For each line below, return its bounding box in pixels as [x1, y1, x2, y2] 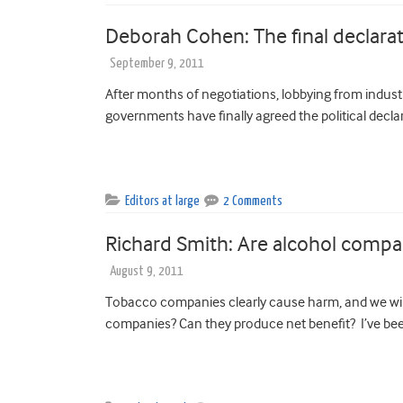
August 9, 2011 [110, 264, 184, 278]
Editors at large [125, 193, 200, 208]
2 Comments [223, 193, 282, 208]
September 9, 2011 [110, 56, 204, 70]
